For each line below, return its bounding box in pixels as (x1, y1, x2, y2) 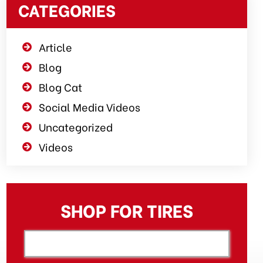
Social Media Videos (39, 99, 141, 114)
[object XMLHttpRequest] (68, 238, 186, 249)
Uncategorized (39, 119, 113, 134)
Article (39, 39, 73, 55)
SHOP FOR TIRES (60, 197, 194, 222)
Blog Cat (39, 79, 83, 95)
